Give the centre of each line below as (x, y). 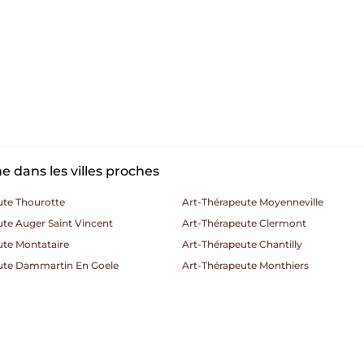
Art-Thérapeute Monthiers (245, 265)
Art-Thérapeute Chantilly (242, 244)
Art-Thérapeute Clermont (244, 223)
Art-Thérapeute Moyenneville (253, 202)
